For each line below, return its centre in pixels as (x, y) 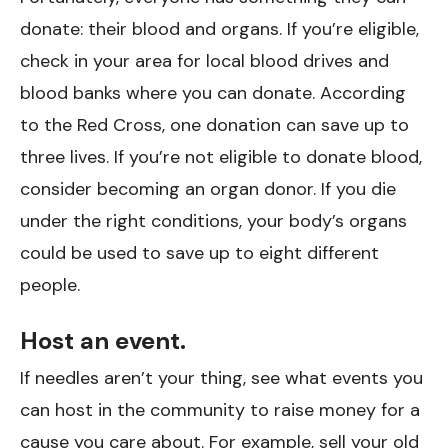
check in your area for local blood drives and (204, 60)
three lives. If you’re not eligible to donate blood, (221, 156)
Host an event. (103, 340)
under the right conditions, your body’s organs (213, 220)
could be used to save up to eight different (199, 252)
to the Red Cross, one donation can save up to (214, 124)
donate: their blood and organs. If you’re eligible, (219, 28)
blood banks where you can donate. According (213, 92)
